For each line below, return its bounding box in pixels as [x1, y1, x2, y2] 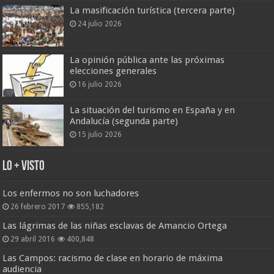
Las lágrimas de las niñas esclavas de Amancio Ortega [2, 220, 228, 231]
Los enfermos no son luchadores [2, 187, 139, 199]
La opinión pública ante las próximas [70, 54, 225, 66]
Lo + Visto [2, 159, 45, 174]
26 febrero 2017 [10, 202, 65, 211]
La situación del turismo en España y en [70, 104, 235, 116]
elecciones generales [70, 65, 157, 77]
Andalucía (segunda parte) [70, 115, 179, 127]
